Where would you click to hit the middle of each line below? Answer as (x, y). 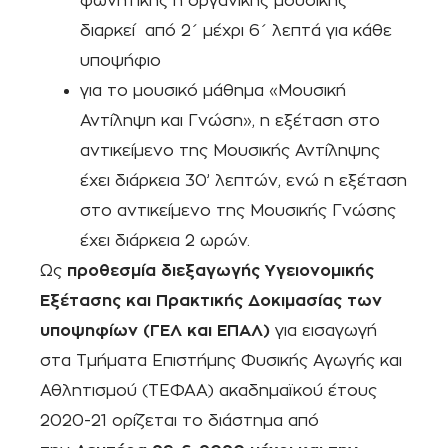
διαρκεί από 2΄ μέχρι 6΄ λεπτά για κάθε (236, 31)
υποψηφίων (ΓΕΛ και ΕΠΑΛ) (157, 331)
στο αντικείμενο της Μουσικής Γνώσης (238, 211)
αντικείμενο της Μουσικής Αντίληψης (230, 151)
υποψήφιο (120, 61)
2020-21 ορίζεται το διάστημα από (179, 421)
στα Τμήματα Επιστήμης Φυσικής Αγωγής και (221, 361)
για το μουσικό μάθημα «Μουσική (213, 91)
